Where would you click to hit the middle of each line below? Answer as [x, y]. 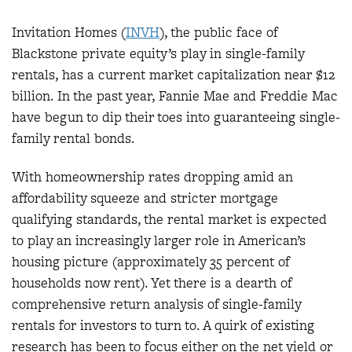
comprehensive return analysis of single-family [156, 304]
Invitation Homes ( [69, 32]
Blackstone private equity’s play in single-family [158, 53]
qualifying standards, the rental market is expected [169, 219]
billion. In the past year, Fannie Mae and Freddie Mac [175, 95]
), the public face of [218, 32]
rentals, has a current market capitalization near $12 [173, 74]
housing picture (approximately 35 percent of [150, 262]
